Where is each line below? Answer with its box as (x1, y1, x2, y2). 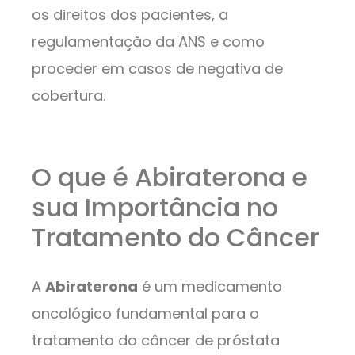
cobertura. (32, 85, 105, 105)
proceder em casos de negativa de (32, 58, 283, 78)
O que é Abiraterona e (32, 159, 307, 196)
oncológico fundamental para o (32, 303, 259, 324)
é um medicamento (138, 277, 282, 297)
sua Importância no (32, 189, 278, 226)
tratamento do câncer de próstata (32, 330, 280, 351)
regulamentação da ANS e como (32, 31, 265, 52)
